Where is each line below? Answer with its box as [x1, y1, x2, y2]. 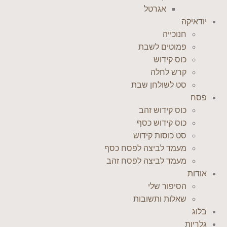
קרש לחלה [150, 67, 186, 77]
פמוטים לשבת [138, 42, 186, 52]
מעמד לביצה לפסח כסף [104, 143, 186, 153]
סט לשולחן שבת [131, 80, 186, 90]
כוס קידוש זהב [139, 105, 186, 115]
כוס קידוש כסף [137, 118, 186, 128]
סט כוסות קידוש [133, 131, 186, 140]
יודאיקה [181, 17, 207, 26]
